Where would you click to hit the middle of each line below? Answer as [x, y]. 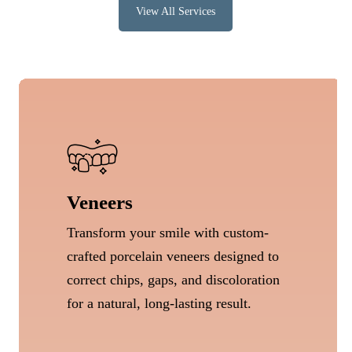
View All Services [176, 11]
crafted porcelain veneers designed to [173, 257]
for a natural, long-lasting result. [159, 304]
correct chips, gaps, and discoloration [174, 280]
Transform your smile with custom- [168, 233]
